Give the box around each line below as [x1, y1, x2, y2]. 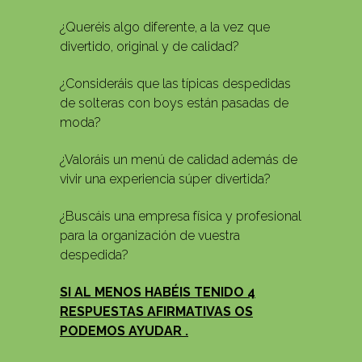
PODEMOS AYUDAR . [60, 323, 188, 339]
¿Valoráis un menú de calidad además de [60, 152, 297, 168]
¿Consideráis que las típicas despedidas [60, 76, 291, 92]
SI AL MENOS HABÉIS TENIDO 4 [60, 284, 255, 301]
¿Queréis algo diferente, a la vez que [60, 19, 270, 36]
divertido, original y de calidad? [60, 39, 239, 55]
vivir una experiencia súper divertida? [60, 171, 271, 187]
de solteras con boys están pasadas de [60, 95, 288, 112]
